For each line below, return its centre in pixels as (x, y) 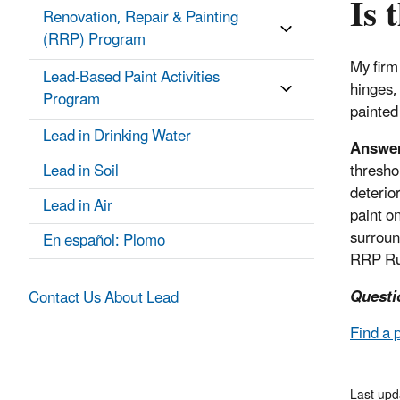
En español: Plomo (104, 242)
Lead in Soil (81, 172)
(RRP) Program (94, 41)
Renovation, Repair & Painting (141, 18)
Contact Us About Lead (104, 299)
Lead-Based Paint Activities (131, 78)
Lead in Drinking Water (117, 137)
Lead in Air (78, 207)
